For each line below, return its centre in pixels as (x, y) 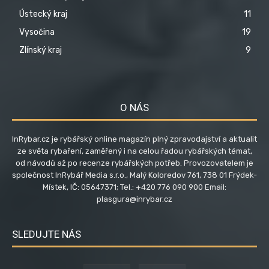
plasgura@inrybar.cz (134, 199)
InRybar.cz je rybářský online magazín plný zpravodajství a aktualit (134, 139)
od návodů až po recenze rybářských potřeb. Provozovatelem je (134, 163)
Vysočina (37, 32)
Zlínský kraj (41, 50)
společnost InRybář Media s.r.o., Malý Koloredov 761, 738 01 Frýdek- (134, 175)
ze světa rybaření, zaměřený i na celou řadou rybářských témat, (134, 151)
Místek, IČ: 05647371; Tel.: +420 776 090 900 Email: (134, 187)
